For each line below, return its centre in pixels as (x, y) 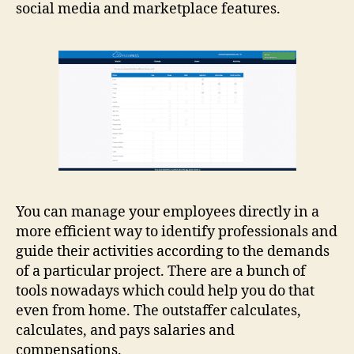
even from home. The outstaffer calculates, (158, 311)
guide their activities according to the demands (173, 252)
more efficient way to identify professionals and (177, 232)
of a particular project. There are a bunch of (161, 272)
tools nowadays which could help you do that (165, 292)
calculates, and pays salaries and (125, 331)
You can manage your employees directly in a (168, 213)
